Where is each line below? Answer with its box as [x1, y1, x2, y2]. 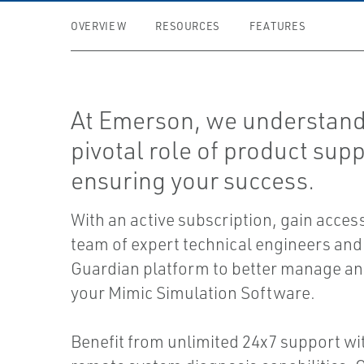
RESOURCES [155, 19, 221, 32]
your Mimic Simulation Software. [71, 282, 316, 303]
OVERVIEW [71, 19, 127, 32]
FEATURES [249, 19, 306, 32]
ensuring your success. [71, 165, 315, 195]
